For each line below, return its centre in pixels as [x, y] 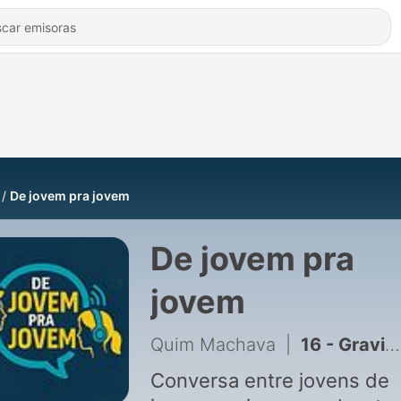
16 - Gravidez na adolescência [342, 345]
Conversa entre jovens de [269, 380]
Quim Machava [213, 345]
